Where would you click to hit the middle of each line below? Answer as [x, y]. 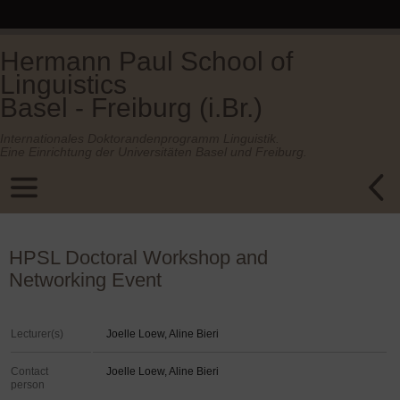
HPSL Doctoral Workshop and [138, 258]
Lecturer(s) [37, 334]
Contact [29, 371]
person [28, 385]
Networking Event [85, 280]
